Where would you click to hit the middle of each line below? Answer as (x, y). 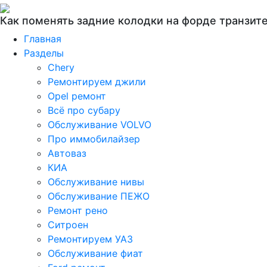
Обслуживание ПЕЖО (99, 196)
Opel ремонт (77, 96)
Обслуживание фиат (95, 253)
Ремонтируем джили (97, 82)
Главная (43, 39)
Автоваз (67, 153)
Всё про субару (84, 110)
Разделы (44, 53)
